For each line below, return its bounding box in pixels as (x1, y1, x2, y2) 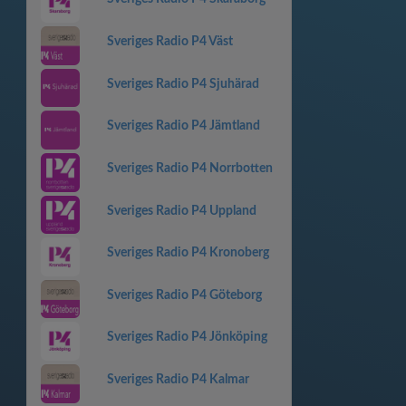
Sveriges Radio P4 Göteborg (106, 288, 262, 302)
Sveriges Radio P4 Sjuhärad (106, 77, 259, 91)
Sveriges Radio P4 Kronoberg (106, 246, 269, 260)
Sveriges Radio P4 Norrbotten (106, 161, 273, 175)
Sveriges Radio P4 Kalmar (106, 373, 249, 386)
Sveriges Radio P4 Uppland (106, 204, 256, 217)
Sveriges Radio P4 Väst (106, 35, 233, 48)
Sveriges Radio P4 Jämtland (106, 120, 260, 133)
